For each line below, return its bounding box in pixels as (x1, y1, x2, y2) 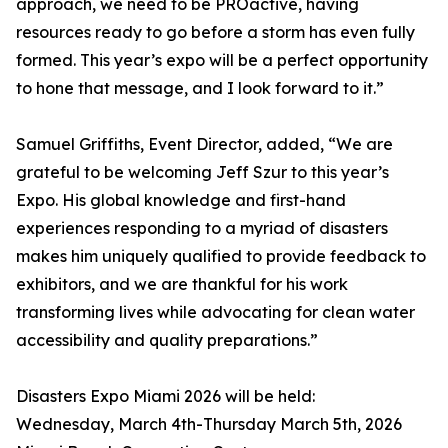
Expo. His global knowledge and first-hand (16, 190, 346, 211)
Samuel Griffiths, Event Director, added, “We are (16, 134, 393, 155)
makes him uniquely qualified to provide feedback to (16, 246, 426, 267)
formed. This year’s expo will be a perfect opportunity (16, 50, 428, 71)
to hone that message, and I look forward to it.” (16, 78, 384, 99)
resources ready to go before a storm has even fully (16, 22, 415, 43)
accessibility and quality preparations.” (16, 330, 318, 351)
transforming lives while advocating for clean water (16, 302, 415, 323)
